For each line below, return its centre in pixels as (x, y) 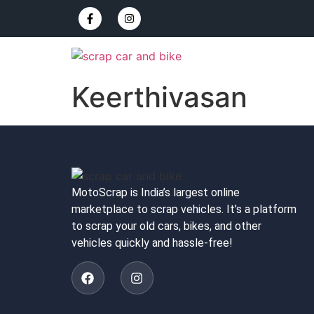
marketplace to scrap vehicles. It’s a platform (184, 209)
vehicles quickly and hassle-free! (152, 243)
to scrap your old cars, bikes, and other (166, 226)
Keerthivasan (159, 97)
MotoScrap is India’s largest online (156, 192)
